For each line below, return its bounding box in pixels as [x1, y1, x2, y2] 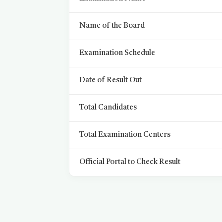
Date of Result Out [79, 77, 142, 84]
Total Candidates [79, 104, 137, 111]
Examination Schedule [79, 50, 156, 57]
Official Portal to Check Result [79, 159, 181, 166]
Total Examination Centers [79, 131, 171, 139]
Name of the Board [79, 22, 145, 30]
